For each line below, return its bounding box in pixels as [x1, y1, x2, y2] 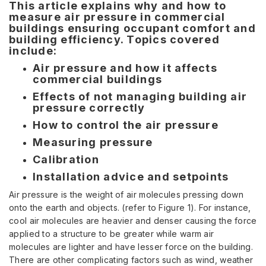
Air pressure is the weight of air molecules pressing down [9, 189, 244, 200]
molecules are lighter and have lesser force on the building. [9, 242, 253, 252]
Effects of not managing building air [33, 90, 247, 103]
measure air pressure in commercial [9, 11, 226, 24]
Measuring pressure [33, 136, 153, 149]
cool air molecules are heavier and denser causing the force [9, 216, 257, 226]
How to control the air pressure [33, 119, 218, 132]
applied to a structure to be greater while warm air [9, 229, 214, 239]
